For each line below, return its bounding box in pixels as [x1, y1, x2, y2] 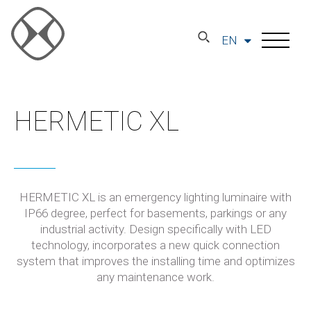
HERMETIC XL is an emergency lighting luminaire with [19, 190, 292, 204]
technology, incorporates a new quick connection [31, 238, 280, 252]
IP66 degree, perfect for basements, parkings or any [24, 206, 287, 220]
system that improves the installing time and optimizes [16, 254, 295, 268]
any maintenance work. [96, 270, 215, 284]
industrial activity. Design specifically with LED [40, 222, 271, 236]
